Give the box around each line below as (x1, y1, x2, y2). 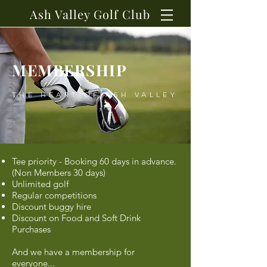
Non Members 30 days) (14, 167, 105, 178)
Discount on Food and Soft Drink (12, 212, 141, 223)
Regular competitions (12, 190, 97, 201)
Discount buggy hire (12, 201, 91, 212)
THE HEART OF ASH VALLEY (12, 90, 178, 99)
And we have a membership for (12, 246, 135, 257)
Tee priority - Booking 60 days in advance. (12, 156, 176, 167)
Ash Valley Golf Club (30, 6, 150, 22)
